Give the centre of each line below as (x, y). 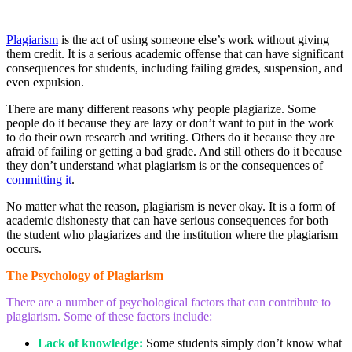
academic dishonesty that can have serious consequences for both (167, 220)
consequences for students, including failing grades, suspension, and (174, 68)
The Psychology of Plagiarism (85, 275)
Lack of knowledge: (90, 343)
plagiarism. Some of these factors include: (109, 316)
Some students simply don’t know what (244, 343)
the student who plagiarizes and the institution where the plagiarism (172, 234)
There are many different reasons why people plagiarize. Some (161, 108)
